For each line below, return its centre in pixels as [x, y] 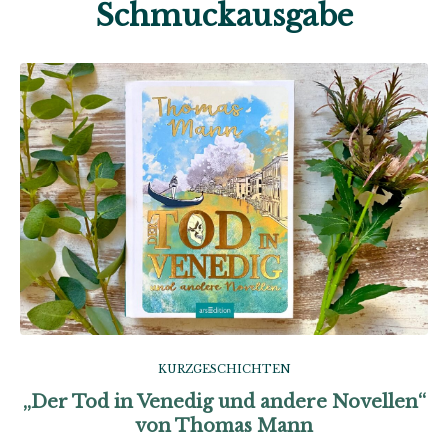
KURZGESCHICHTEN [224, 369]
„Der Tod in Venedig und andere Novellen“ [224, 402]
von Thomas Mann [224, 426]
